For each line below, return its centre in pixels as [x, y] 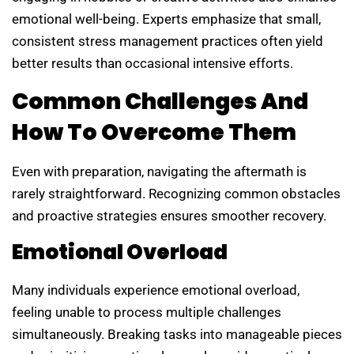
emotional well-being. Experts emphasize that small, [166, 19]
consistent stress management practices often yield [168, 41]
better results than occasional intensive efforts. [153, 64]
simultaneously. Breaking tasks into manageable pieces [177, 335]
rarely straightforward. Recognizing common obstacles [176, 193]
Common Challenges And [160, 101]
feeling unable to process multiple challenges [147, 313]
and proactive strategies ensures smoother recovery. [169, 215]
